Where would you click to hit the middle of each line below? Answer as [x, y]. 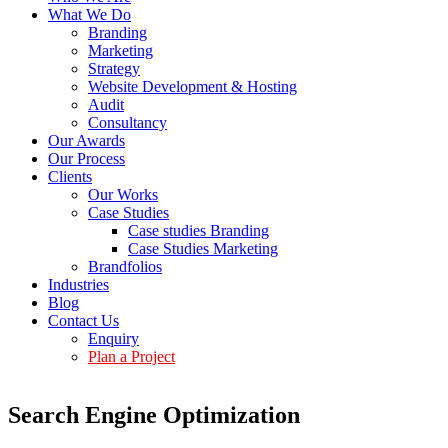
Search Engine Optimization [154, 414]
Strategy [114, 68]
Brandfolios [125, 266]
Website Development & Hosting [192, 86]
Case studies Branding [198, 230]
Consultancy [127, 122]
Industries [78, 284]
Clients [70, 176]
